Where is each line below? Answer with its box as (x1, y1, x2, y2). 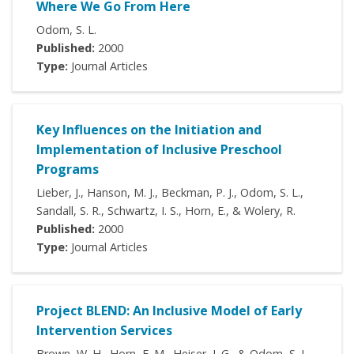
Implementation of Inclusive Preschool (36, 141, 282, 159)
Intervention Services (36, 322, 172, 340)
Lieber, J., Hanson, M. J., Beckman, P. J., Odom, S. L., (36, 185, 303, 201)
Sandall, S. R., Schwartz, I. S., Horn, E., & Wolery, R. (36, 203, 296, 219)
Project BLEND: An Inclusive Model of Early (36, 302, 302, 320)
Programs (36, 160, 99, 179)
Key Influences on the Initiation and (36, 121, 262, 139)
